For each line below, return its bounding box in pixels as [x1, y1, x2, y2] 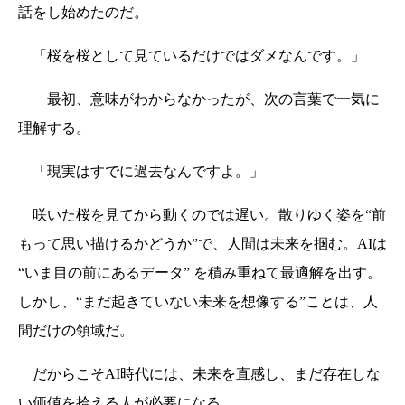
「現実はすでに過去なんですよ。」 [18, 163, 264, 179]
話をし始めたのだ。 [18, 4, 148, 20]
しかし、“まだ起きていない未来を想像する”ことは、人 [18, 293, 378, 309]
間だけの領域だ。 [18, 322, 134, 338]
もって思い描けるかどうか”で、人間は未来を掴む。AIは [18, 235, 387, 251]
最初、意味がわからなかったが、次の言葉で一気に [18, 90, 380, 107]
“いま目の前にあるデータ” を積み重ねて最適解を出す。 [18, 264, 381, 280]
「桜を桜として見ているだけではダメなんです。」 [18, 47, 365, 63]
